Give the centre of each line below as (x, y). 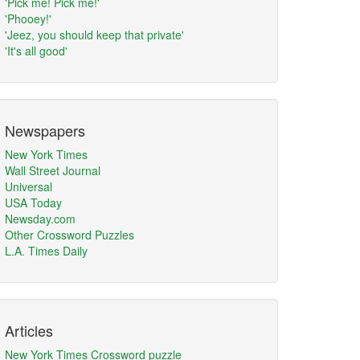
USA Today (33, 202)
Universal (29, 186)
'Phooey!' (28, 18)
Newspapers (45, 130)
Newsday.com (40, 219)
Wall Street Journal (53, 170)
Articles (29, 330)
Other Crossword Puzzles (70, 235)
